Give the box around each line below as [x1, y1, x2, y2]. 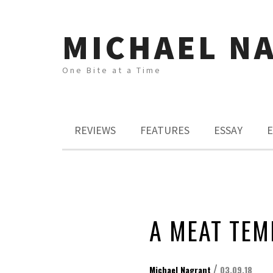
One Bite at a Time [62, 65, 161, 76]
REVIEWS [74, 123, 116, 137]
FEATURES [140, 123, 190, 137]
